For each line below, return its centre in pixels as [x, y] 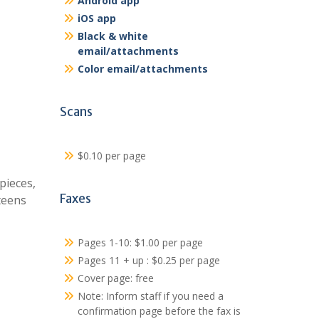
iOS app [96, 18]
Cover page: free [115, 278]
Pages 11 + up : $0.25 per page [148, 260]
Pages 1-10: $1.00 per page [140, 242]
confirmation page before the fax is [159, 311]
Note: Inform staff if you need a [150, 296]
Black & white [113, 36]
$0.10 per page [111, 156]
